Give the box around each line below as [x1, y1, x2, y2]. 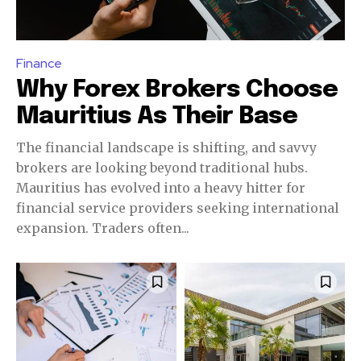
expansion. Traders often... [16, 219, 189, 236]
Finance [16, 54, 62, 72]
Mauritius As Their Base [16, 103, 297, 129]
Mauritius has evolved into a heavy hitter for [16, 179, 305, 196]
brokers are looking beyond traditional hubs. [16, 159, 308, 176]
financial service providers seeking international [16, 199, 339, 216]
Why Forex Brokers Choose [16, 77, 338, 102]
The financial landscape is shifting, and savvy [16, 139, 317, 156]
